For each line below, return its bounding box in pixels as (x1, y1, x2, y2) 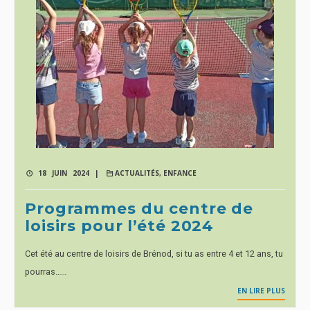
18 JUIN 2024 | (33, 168, 99, 178)
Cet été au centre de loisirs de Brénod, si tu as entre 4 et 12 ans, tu (25, 248, 283, 259)
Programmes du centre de (25, 199, 254, 218)
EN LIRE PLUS (237, 286, 285, 295)
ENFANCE (163, 168, 197, 178)
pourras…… (25, 266, 66, 277)
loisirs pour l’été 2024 (25, 217, 215, 235)
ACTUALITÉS (115, 168, 159, 178)
